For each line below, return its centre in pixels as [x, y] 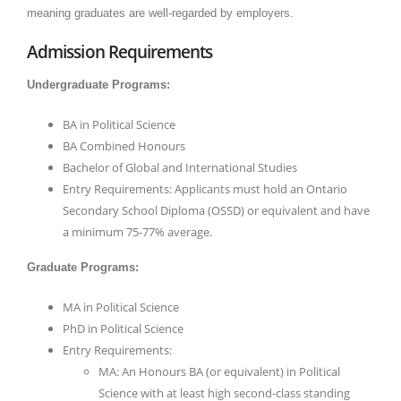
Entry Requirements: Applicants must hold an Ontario [205, 189]
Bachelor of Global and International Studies [180, 168]
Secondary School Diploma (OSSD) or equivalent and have [216, 211]
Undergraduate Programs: [98, 85]
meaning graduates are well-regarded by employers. [160, 13]
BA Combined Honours [124, 146]
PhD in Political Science [123, 329]
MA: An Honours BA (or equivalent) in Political [219, 372]
